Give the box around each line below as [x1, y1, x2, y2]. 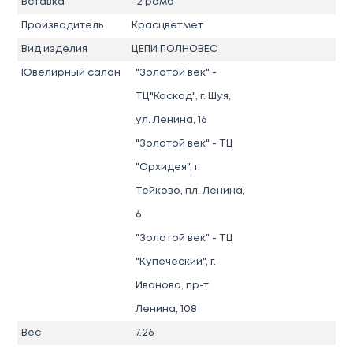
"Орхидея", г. [135, 162, 200, 172]
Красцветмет [131, 20, 203, 30]
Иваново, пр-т [135, 281, 209, 290]
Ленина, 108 [135, 304, 197, 314]
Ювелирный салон [21, 68, 121, 77]
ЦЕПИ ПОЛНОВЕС [131, 44, 217, 54]
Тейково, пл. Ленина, [135, 186, 245, 195]
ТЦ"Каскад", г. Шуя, [135, 91, 231, 101]
